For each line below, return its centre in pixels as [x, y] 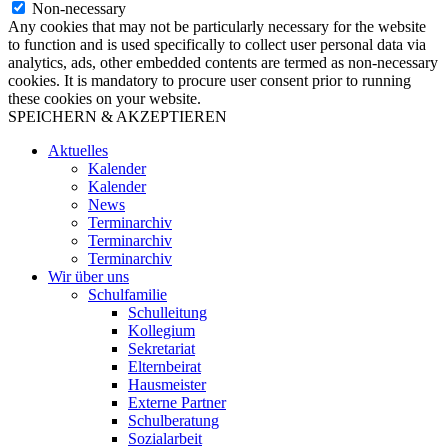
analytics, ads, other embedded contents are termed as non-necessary [223, 63]
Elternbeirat [164, 367]
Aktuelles [78, 151]
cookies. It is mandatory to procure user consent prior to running [209, 81]
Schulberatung [173, 421]
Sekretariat [161, 349]
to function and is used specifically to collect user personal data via [217, 45]
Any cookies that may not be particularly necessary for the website [217, 27]
